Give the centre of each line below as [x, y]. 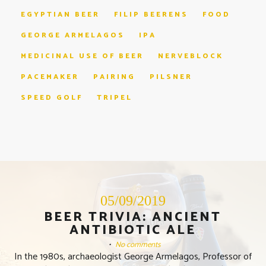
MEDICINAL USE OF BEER [82, 56]
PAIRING [114, 77]
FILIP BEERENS [151, 15]
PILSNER [171, 77]
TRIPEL [115, 98]
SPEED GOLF [52, 98]
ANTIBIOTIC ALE [133, 231]
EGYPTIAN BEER [60, 15]
